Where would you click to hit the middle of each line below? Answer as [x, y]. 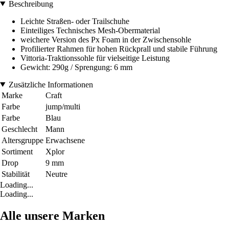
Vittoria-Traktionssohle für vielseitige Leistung [95, 58]
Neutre [56, 174]
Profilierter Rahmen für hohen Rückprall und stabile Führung [119, 49]
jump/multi [63, 106]
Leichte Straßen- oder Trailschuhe [75, 21]
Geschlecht [19, 129]
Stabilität [16, 174]
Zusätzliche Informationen [51, 84]
